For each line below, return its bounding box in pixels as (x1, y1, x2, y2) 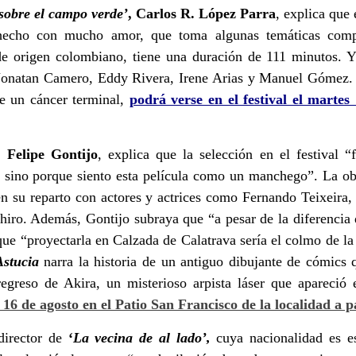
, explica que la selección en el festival (97, 145, 346, 162)
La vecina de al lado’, (72, 329, 211, 346)
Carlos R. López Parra (132, 5, 276, 21)
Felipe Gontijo (6, 145, 98, 162)
